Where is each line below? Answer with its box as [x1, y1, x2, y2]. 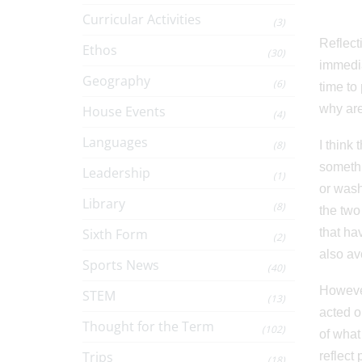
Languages [82, 133, 148, 151]
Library [82, 195, 125, 213]
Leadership [82, 164, 150, 182]
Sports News [82, 256, 159, 274]
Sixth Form [82, 225, 148, 243]
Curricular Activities [82, 11, 201, 28]
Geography [82, 72, 150, 90]
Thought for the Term [82, 318, 214, 335]
